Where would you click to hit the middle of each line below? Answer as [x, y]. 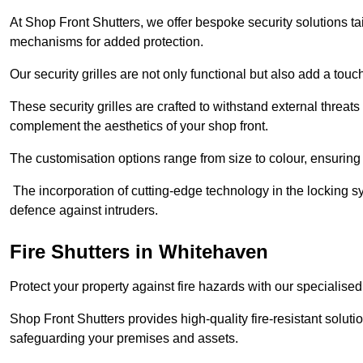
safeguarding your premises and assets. [126, 338]
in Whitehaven [199, 251]
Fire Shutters [70, 251]
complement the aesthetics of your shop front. [141, 126]
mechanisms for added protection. [108, 41]
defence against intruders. [84, 210]
